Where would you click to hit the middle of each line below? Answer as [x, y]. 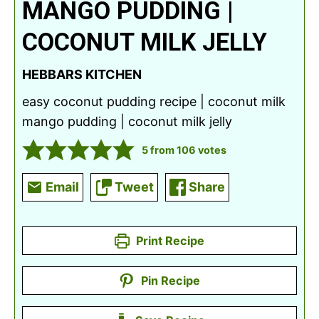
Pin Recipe [169, 281]
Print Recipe [169, 241]
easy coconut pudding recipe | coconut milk [154, 102]
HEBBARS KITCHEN [82, 75]
